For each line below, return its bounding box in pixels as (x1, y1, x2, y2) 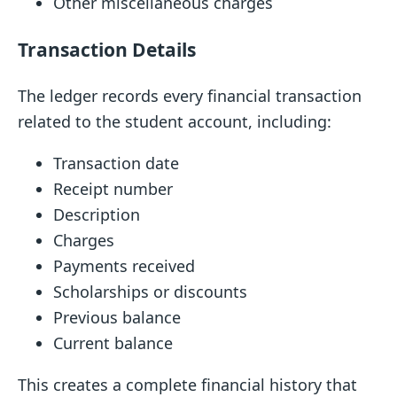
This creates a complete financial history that (18, 373, 357, 395)
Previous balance (53, 306, 181, 328)
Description (53, 203, 140, 225)
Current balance (53, 331, 173, 354)
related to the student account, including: (18, 110, 331, 132)
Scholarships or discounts (53, 280, 247, 302)
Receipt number (53, 177, 173, 199)
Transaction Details (18, 35, 196, 62)
